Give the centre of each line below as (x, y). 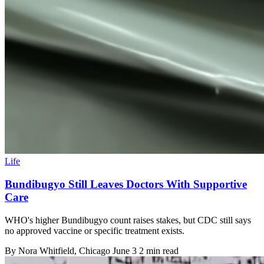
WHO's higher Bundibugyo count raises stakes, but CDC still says (128, 220)
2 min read (159, 250)
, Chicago (93, 250)
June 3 (125, 250)
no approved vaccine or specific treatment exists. (95, 230)
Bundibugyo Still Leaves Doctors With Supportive (126, 184)
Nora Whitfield (46, 250)
